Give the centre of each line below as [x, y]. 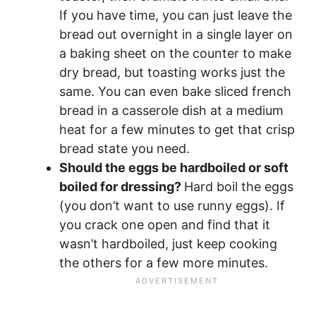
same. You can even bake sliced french [175, 92]
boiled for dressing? [122, 187]
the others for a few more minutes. [164, 263]
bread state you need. [124, 149]
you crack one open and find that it [165, 225]
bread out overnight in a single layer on [176, 35]
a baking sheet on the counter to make [175, 54]
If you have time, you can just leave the [176, 16]
